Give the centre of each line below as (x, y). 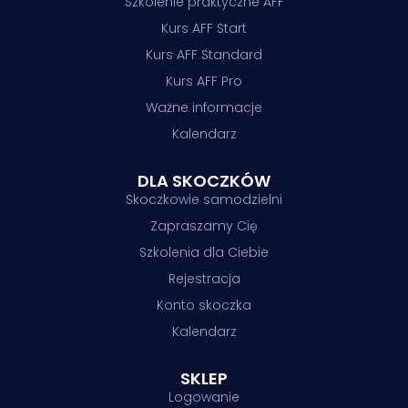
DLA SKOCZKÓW (204, 180)
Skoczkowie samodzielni (204, 199)
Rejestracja (204, 278)
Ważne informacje (204, 107)
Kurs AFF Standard (204, 54)
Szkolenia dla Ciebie (204, 252)
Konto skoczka (204, 305)
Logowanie (204, 397)
